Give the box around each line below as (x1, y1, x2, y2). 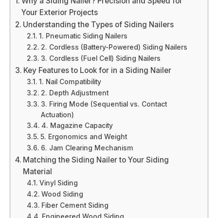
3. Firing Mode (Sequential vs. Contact (40, 100, 167, 108)
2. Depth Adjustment (40, 89, 109, 97)
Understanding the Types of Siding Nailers (23, 20, 174, 29)
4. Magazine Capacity (41, 122, 113, 129)
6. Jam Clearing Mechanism (40, 144, 133, 152)
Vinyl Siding (39, 179, 78, 187)
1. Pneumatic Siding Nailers (38, 32, 127, 40)
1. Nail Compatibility (38, 78, 101, 86)
